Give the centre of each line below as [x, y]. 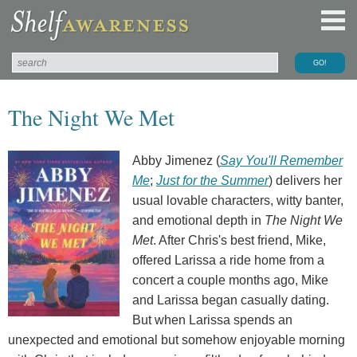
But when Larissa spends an [212, 320]
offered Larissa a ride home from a [228, 260]
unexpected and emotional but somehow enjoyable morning [177, 339]
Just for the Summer [212, 180]
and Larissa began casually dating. [231, 300]
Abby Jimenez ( [176, 160]
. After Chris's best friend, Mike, [239, 240]
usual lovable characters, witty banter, [238, 200]
